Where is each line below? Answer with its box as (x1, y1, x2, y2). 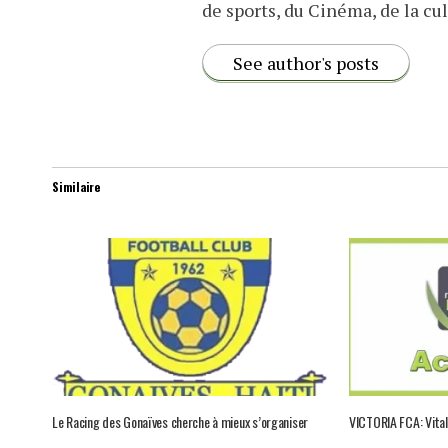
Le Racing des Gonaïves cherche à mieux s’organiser (52, 411, 308, 433)
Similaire (52, 178, 100, 195)
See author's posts (233, 51, 379, 75)
